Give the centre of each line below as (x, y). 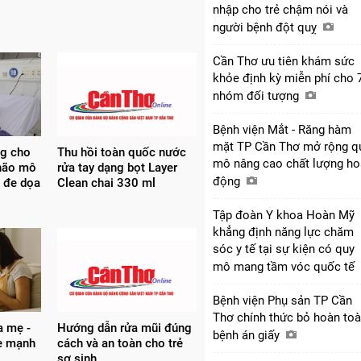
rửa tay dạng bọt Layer (117, 167)
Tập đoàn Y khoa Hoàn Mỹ (284, 215)
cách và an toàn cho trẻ (120, 343)
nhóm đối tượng (257, 95)
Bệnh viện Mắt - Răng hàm (282, 129)
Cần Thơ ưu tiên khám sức (284, 61)
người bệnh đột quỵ (266, 27)
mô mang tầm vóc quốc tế (285, 266)
